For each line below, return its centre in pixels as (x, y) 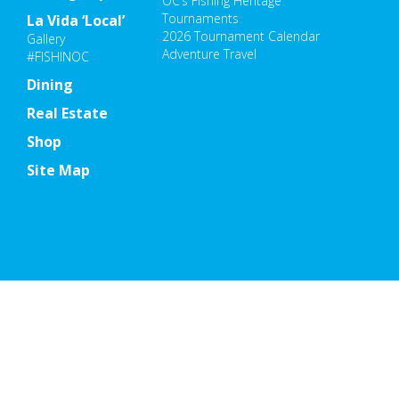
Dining (50, 85)
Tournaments (201, 18)
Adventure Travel (210, 53)
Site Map (58, 171)
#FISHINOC (58, 57)
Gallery (46, 39)
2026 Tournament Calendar (241, 36)
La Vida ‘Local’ (76, 21)
